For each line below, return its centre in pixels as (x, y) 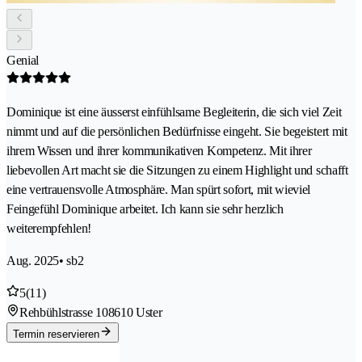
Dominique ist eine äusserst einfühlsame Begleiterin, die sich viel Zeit (174, 112)
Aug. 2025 (33, 260)
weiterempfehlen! (49, 228)
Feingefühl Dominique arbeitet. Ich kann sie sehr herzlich (145, 208)
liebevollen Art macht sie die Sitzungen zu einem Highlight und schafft (177, 170)
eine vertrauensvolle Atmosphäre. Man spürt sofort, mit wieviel (159, 189)
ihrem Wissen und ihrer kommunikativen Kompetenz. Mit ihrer (159, 150)
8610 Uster (135, 312)
